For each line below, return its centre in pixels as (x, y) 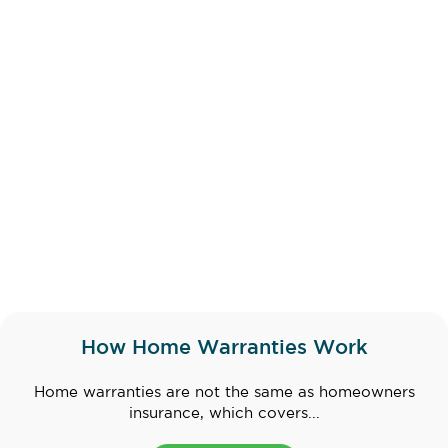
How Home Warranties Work (224, 348)
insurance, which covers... (224, 414)
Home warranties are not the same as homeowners (224, 393)
